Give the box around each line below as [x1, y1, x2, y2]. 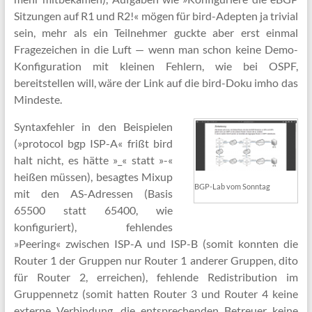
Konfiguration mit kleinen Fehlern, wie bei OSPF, [13, 59, 299, 72]
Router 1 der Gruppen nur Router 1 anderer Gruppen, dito [13, 253, 299, 267]
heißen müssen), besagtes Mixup [13, 170, 173, 183]
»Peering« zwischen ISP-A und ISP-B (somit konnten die [13, 237, 299, 250]
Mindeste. [13, 93, 62, 106]
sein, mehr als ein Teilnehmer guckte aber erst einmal [13, 26, 299, 39]
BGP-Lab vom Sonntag [194, 182, 271, 192]
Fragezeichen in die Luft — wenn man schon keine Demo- [13, 42, 299, 56]
